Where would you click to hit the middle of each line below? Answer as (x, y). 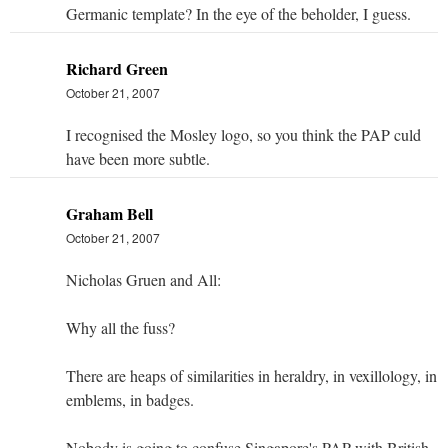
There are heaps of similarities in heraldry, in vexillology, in (251, 375)
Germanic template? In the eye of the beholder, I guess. (238, 13)
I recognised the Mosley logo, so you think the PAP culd (243, 134)
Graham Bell (109, 213)
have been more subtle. (138, 158)
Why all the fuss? (120, 327)
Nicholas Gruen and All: (143, 279)
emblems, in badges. (130, 399)
